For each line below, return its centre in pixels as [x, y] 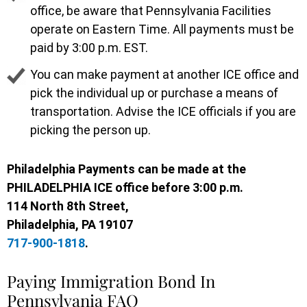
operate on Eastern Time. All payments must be [162, 29]
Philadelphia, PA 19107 [70, 224]
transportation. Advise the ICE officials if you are [163, 111]
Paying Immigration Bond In [111, 281]
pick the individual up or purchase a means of [154, 93]
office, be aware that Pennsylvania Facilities [151, 10]
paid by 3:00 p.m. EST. [89, 47]
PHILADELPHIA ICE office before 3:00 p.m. [125, 187]
